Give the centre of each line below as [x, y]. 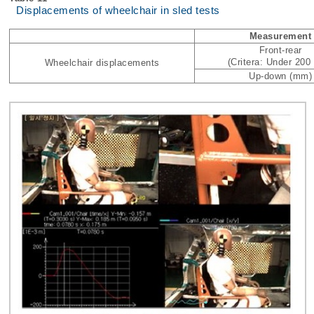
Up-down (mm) [280, 76]
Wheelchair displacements [102, 63]
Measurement [280, 36]
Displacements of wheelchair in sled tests [118, 11]
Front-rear [280, 50]
